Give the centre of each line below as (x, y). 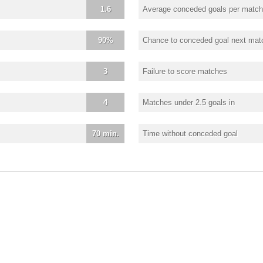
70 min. (105, 133)
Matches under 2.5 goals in (189, 102)
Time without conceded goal (190, 133)
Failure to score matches (185, 71)
